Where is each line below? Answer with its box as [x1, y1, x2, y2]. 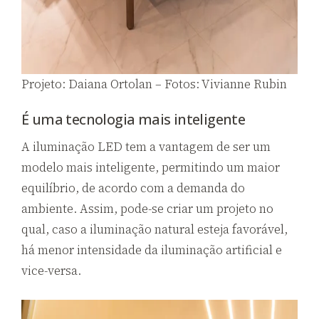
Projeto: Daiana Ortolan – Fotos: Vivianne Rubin [21, 75, 287, 93]
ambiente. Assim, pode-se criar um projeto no [21, 200, 273, 217]
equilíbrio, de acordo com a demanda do [21, 179, 245, 197]
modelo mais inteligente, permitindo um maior [21, 159, 280, 176]
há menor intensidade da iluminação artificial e [21, 241, 282, 258]
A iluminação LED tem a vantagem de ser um [21, 138, 271, 155]
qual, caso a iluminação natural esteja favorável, [21, 221, 288, 238]
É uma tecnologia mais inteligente [21, 110, 246, 129]
